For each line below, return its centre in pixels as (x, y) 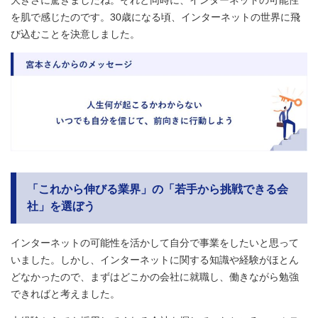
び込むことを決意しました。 (75, 34)
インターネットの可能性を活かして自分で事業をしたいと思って (155, 242)
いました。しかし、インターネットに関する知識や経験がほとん (155, 259)
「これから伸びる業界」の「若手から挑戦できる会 (158, 189)
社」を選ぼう (61, 206)
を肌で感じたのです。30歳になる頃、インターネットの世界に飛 (155, 17)
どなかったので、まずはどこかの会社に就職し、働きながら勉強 (155, 276)
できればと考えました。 (65, 294)
